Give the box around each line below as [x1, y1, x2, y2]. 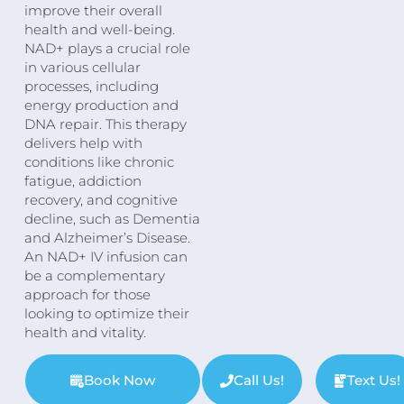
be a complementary [23, 266, 165, 284]
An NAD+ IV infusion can [23, 247, 188, 265]
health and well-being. [23, 20, 175, 38]
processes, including [23, 77, 159, 95]
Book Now [84, 372, 156, 390]
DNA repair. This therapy [23, 115, 187, 133]
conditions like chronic [23, 152, 174, 170]
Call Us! [234, 372, 284, 390]
